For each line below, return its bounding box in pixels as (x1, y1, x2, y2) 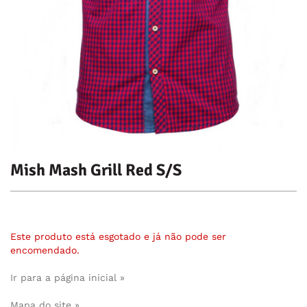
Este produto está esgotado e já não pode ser (10, 230, 226, 242)
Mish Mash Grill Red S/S (10, 159, 182, 180)
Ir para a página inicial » (10, 271, 125, 283)
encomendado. (10, 244, 79, 256)
